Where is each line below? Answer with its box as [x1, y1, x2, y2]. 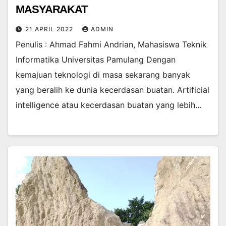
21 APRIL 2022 [25, 25, 75, 33]
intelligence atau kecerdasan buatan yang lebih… [16, 99, 202, 110]
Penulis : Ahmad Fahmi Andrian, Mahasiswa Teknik [16, 39, 207, 49]
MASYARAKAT [16, 3, 87, 16]
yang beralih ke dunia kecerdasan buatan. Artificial [16, 84, 209, 95]
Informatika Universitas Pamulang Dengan [16, 54, 176, 65]
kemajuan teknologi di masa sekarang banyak [16, 69, 190, 80]
